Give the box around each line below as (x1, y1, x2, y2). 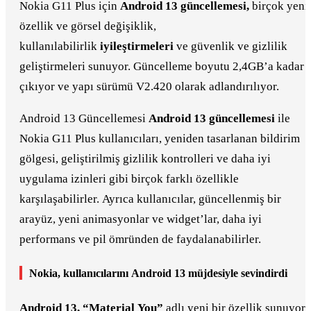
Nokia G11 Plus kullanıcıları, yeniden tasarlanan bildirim (19, 131, 300, 145)
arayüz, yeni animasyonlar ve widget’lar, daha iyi (19, 212, 262, 226)
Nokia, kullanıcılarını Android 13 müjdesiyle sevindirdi (29, 267, 287, 279)
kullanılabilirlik (19, 39, 100, 53)
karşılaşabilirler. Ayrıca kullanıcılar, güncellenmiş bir (19, 192, 281, 205)
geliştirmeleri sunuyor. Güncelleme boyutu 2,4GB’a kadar (19, 59, 304, 73)
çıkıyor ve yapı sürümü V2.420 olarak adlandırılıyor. (19, 79, 279, 93)
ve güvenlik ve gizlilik (174, 39, 287, 53)
